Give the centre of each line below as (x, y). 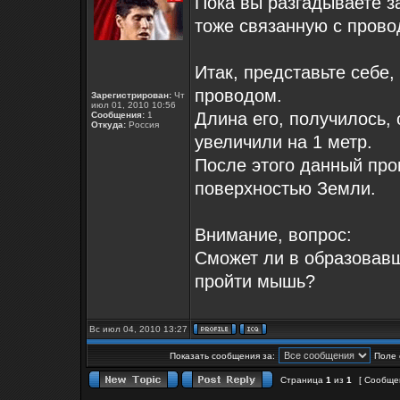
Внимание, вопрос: (273, 235)
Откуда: (108, 125)
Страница (302, 380)
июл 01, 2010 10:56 (133, 105)
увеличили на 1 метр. (283, 142)
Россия (142, 125)
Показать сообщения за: (222, 356)
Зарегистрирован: (131, 95)
